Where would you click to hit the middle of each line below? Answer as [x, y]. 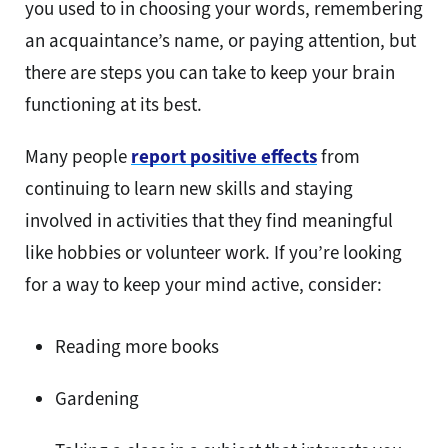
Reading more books [137, 346]
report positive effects [224, 156]
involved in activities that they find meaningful [209, 220]
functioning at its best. [113, 104]
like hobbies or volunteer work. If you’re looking [213, 252]
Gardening [97, 398]
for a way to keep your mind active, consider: [203, 284]
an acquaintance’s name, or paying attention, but [220, 40]
